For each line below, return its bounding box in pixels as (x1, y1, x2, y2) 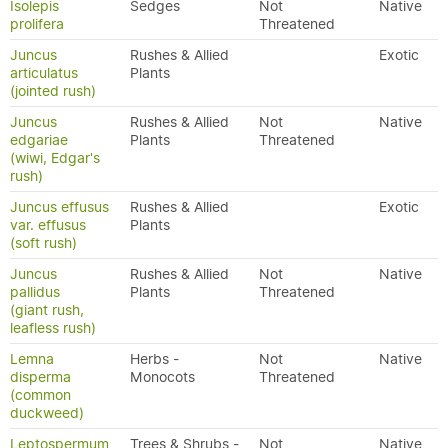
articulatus (10, 64, 78, 82)
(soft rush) (10, 234, 77, 252)
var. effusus (10, 216, 86, 234)
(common (10, 386, 71, 404)
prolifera (10, 15, 64, 33)
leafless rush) (10, 319, 96, 337)
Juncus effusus (10, 198, 109, 216)
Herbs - (130, 350, 179, 368)
